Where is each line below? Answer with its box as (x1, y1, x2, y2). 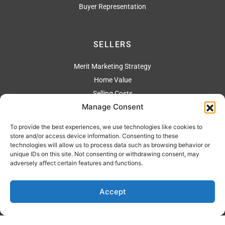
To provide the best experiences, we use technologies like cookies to (10, 123, 202, 131)
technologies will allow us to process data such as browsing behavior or (10, 141, 210, 149)
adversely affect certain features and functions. (10, 159, 143, 167)
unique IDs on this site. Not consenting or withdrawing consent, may (10, 150, 199, 158)
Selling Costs (92, 89, 133, 97)
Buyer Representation (79, 2, 146, 11)
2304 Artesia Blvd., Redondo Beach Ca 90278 (42, 148, 183, 157)
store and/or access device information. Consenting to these (10, 132, 178, 140)
